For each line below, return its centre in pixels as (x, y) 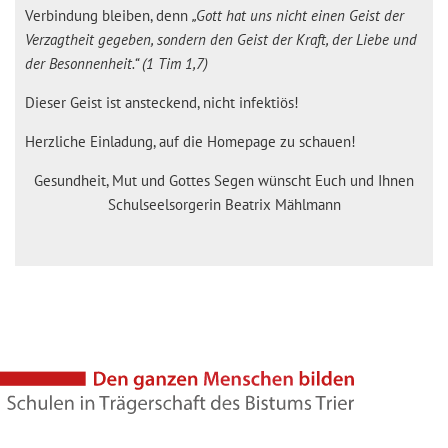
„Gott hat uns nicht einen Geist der (298, 15)
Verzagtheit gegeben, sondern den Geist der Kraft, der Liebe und (221, 39)
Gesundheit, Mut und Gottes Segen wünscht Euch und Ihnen (224, 180)
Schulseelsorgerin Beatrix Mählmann (224, 204)
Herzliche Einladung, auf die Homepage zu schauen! (190, 141)
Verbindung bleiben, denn (108, 15)
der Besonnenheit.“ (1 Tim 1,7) (116, 63)
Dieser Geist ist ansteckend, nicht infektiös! (162, 102)
